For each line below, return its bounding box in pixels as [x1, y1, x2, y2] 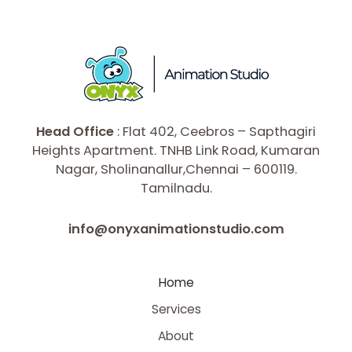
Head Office [36, 122, 114, 141]
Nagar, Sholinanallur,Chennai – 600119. [55, 159, 297, 178]
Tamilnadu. [140, 178, 212, 197]
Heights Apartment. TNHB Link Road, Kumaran [32, 141, 320, 159]
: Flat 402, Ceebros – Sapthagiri [114, 122, 316, 141]
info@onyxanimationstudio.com [68, 220, 284, 239]
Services [151, 301, 201, 317]
